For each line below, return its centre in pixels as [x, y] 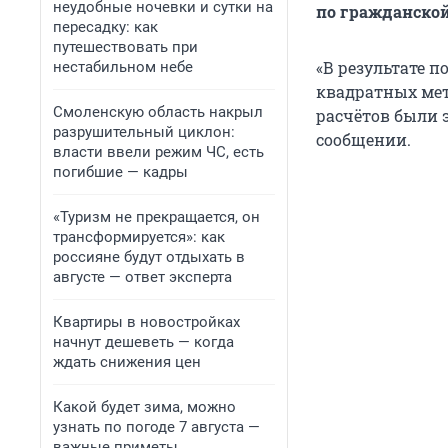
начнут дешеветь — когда [143, 342]
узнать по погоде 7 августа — [156, 427]
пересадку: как [105, 27]
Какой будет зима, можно [144, 407]
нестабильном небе [123, 67]
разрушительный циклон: [144, 132]
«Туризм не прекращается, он [156, 217]
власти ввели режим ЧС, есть [158, 152]
